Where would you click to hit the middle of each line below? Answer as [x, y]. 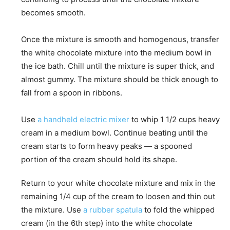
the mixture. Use [52, 210]
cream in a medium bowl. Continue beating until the [114, 133]
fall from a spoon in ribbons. [72, 93]
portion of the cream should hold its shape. [99, 160]
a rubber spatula [113, 210]
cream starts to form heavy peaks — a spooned [107, 146]
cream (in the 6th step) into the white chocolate [107, 223]
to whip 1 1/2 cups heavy [175, 120]
